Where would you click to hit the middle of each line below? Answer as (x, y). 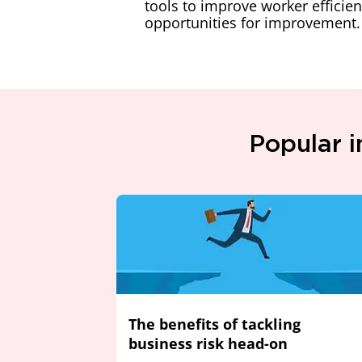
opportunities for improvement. (253, 23)
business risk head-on (208, 343)
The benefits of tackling (215, 324)
